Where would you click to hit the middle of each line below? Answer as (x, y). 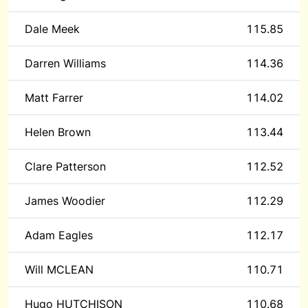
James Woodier (65, 201)
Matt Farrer (54, 98)
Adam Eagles (59, 235)
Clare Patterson (65, 166)
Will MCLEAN (59, 269)
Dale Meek (52, 29)
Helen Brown (58, 132)
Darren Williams (65, 63)
